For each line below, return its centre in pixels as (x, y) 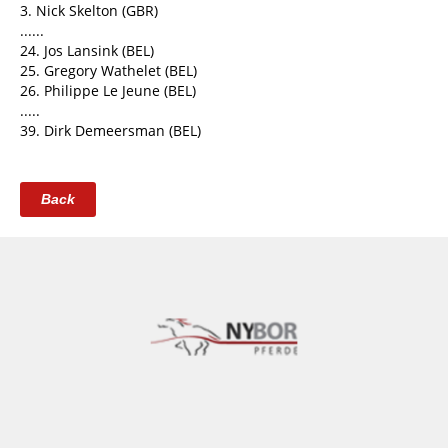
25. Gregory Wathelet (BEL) (108, 71)
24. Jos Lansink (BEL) (87, 51)
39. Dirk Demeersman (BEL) (110, 131)
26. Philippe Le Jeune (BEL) (108, 91)
